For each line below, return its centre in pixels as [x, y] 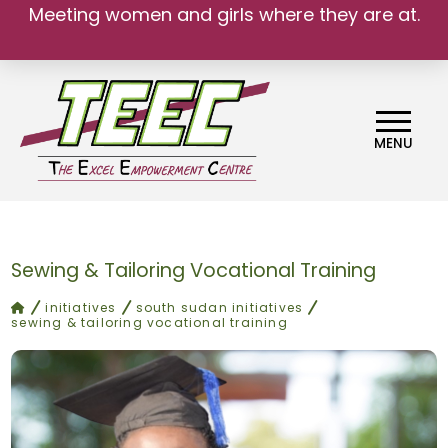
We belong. [224, 29]
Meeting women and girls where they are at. [224, 14]
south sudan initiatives [219, 308]
